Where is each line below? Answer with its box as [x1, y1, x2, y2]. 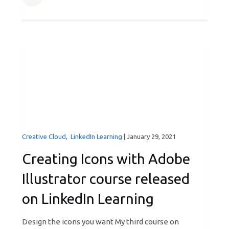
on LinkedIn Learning [21, 191, 154, 207]
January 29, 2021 [126, 133, 176, 140]
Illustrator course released [21, 171, 190, 187]
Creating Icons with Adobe [21, 151, 190, 167]
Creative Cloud [21, 133, 66, 140]
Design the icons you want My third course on [21, 217, 179, 226]
